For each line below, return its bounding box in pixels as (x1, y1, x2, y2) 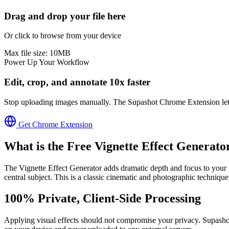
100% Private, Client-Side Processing (4, 192, 201, 205)
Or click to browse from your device (4, 31, 121, 40)
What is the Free (4, 139, 95, 153)
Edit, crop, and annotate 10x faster (4, 77, 150, 88)
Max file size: (4, 49, 50, 58)
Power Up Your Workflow (4, 58, 89, 67)
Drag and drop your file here (4, 10, 125, 21)
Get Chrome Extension (16, 120, 93, 129)
